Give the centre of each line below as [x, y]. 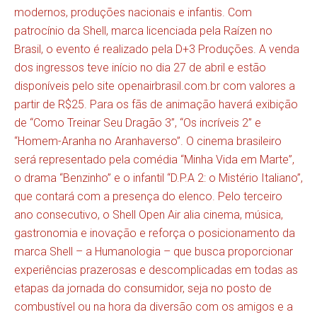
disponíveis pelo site [66, 86]
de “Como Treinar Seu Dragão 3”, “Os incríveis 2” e [138, 122]
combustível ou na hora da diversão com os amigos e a [154, 306]
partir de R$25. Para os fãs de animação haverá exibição [156, 104]
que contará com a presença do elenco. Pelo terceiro [148, 196]
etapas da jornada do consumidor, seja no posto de [143, 288]
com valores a [258, 86]
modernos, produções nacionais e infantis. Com [133, 12]
